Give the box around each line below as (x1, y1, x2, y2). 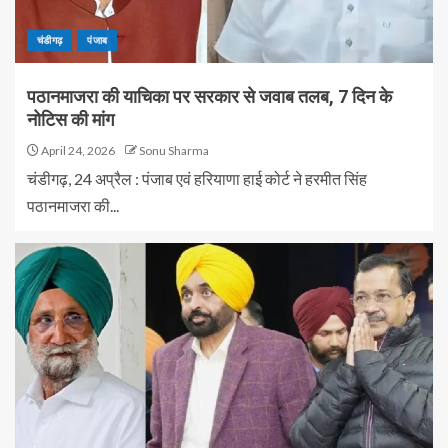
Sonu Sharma (139, 143, 209, 158)
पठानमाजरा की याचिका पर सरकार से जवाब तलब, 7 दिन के (27, 86, 392, 107)
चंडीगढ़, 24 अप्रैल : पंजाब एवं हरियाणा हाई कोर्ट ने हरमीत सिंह (27, 169, 367, 188)
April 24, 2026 (39, 143, 115, 158)
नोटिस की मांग (27, 109, 114, 130)
